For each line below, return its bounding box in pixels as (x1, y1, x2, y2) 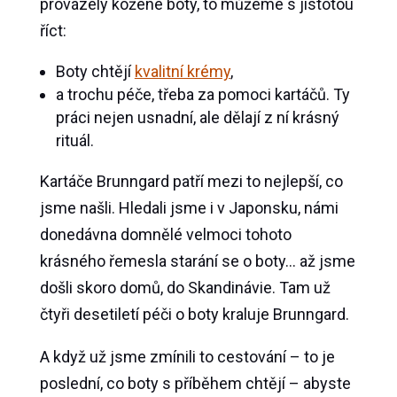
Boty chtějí (55, 62, 135, 82)
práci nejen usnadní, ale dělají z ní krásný (55, 108, 339, 128)
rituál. (55, 131, 94, 151)
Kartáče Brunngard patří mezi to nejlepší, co (39, 172, 343, 191)
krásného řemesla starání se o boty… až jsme (39, 252, 355, 271)
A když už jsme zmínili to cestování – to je (39, 347, 335, 367)
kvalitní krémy (134, 62, 230, 82)
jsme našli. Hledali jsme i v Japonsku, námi (39, 198, 339, 218)
